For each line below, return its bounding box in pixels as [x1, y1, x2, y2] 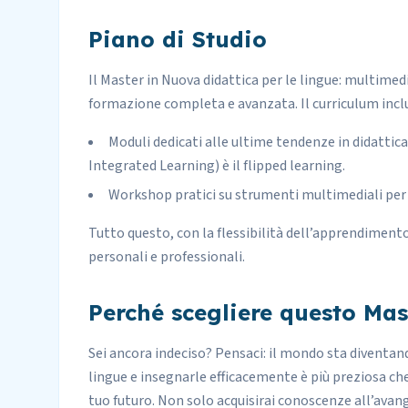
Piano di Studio [88, 25, 267, 53]
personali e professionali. [88, 247, 245, 267]
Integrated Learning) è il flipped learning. [88, 156, 345, 176]
